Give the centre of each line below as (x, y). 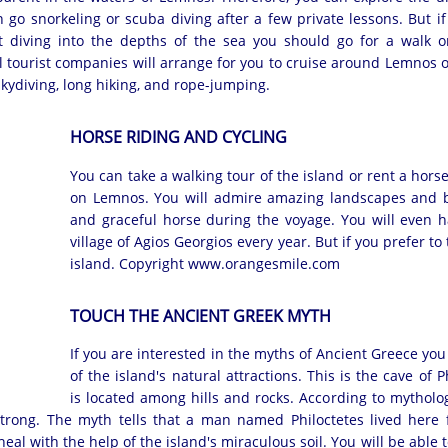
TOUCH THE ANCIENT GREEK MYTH (200, 315)
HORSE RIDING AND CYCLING (178, 137)
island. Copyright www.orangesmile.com (205, 263)
